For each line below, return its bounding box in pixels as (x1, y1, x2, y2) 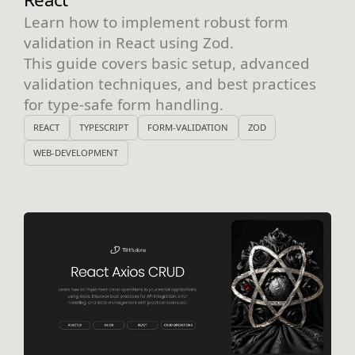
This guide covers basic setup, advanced (24, 52, 310, 73)
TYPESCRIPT (78, 121, 128, 134)
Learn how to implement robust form (24, 11, 288, 32)
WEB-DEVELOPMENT (33, 147, 119, 159)
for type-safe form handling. (24, 94, 223, 114)
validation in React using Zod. (24, 32, 234, 52)
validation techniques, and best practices (24, 73, 316, 94)
